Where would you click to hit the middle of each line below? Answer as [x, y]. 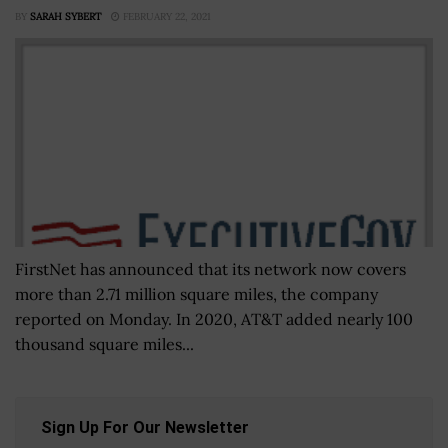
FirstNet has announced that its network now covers [210, 268]
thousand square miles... [104, 343]
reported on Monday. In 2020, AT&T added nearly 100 [214, 318]
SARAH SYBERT [65, 16]
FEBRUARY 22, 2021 [165, 16]
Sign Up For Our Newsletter [145, 427]
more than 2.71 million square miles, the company [196, 293]
